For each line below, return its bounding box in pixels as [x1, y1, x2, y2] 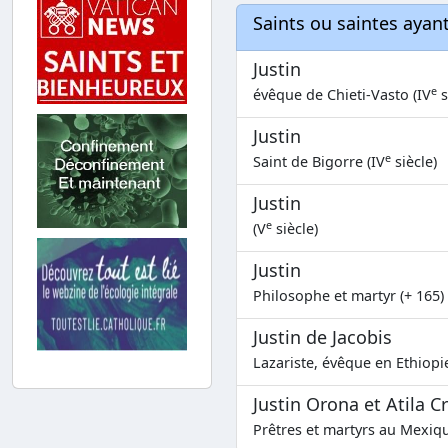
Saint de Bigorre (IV [253, 152, 385, 172]
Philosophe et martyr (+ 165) [253, 286, 444, 306]
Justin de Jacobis [253, 325, 392, 350]
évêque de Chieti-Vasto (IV [253, 85, 431, 105]
